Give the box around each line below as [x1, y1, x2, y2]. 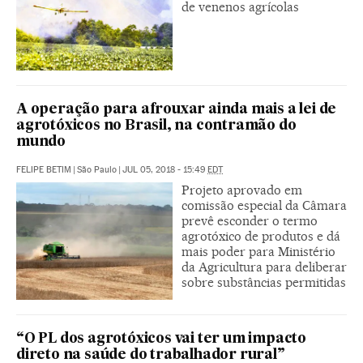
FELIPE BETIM [16, 164, 71, 175]
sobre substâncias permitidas [181, 274, 346, 290]
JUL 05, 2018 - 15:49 [122, 164, 207, 175]
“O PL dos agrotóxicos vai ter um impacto [16, 331, 306, 346]
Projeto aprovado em [181, 181, 302, 198]
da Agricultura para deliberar [181, 258, 347, 275]
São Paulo [77, 164, 117, 175]
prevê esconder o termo [181, 212, 318, 228]
